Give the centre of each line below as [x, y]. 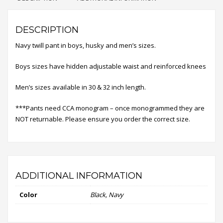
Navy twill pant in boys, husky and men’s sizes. [86, 45]
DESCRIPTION [47, 30]
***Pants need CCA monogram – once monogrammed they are [110, 108]
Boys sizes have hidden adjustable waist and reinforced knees [111, 66]
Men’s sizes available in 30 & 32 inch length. [81, 87]
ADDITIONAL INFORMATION [79, 175]
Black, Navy [107, 194]
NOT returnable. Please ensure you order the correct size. [103, 119]
